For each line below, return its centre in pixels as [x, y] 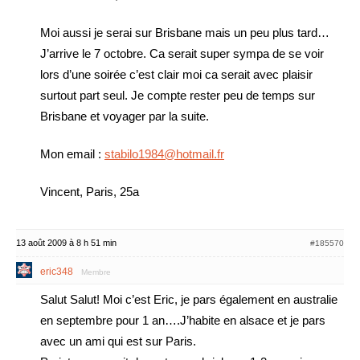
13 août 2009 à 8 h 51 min [66, 243]
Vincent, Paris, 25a [90, 192]
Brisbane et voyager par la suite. [125, 116]
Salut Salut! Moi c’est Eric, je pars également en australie [189, 299]
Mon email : [72, 154]
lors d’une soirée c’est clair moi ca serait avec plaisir [176, 74]
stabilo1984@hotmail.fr [164, 154]
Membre [96, 272]
